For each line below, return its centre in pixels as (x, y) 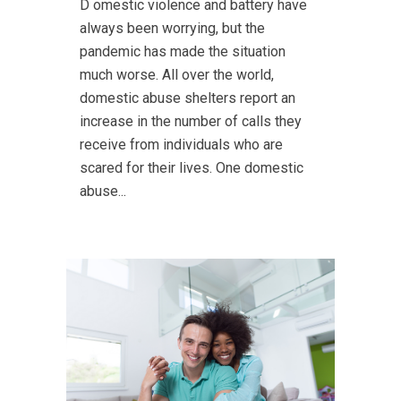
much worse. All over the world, (177, 74)
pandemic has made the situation (183, 51)
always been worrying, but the (172, 28)
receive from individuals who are (181, 144)
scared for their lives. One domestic (192, 167)
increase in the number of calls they (191, 121)
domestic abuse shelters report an (188, 98)
